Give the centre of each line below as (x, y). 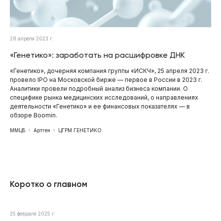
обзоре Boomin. (34, 115)
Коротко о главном (49, 184)
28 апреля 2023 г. (32, 38)
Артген (42, 130)
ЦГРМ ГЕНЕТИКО (80, 130)
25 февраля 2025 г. (33, 213)
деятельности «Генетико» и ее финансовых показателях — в (100, 106)
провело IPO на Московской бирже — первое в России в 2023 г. (106, 79)
